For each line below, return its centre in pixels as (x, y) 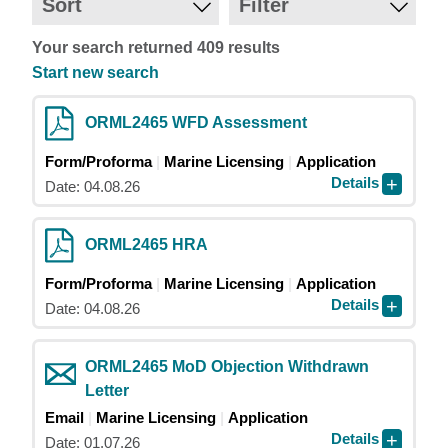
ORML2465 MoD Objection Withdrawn (227, 366)
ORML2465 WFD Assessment (196, 122)
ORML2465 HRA (146, 244)
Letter (107, 390)
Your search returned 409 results (156, 47)
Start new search (95, 72)
